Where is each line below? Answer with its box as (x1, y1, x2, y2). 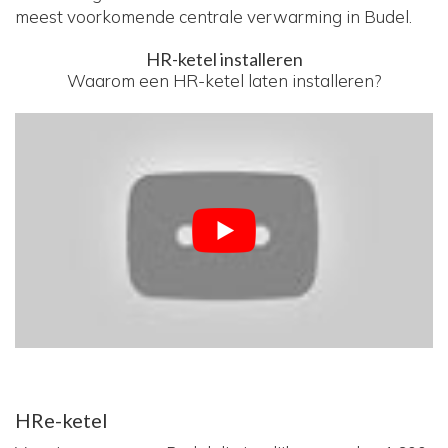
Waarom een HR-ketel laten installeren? (66, 70, 382, 92)
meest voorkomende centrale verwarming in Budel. (15, 6, 412, 28)
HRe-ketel (15, 408, 108, 433)
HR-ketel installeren (145, 48, 303, 71)
